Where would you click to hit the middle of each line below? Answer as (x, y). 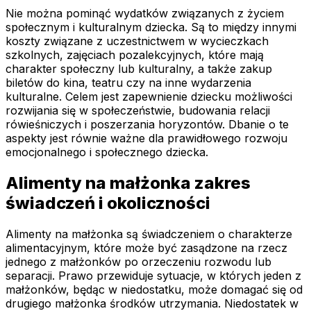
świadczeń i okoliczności (108, 203)
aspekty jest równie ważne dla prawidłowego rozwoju (146, 138)
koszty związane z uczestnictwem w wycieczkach (137, 41)
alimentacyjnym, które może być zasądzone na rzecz (146, 247)
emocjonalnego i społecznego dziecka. (107, 152)
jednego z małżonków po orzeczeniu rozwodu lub (138, 261)
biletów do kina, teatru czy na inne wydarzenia (128, 83)
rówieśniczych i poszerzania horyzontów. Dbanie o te (147, 125)
